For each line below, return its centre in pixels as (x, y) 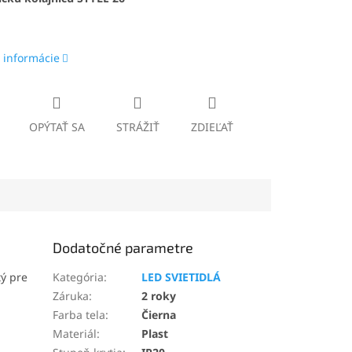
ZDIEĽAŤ (212, 126)
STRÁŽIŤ (137, 126)
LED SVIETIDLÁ (181, 277)
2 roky (159, 295)
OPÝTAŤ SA (57, 126)
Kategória (79, 277)
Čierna (159, 314)
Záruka (71, 295)
